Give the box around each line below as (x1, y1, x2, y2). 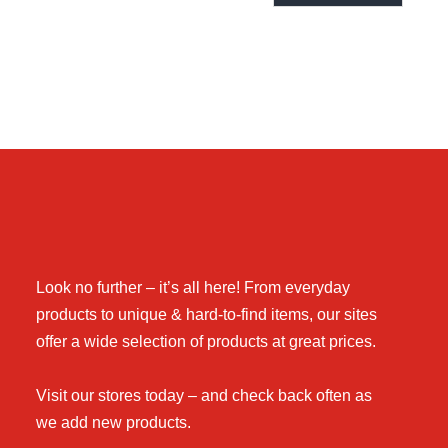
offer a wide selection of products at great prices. (35, 333, 376, 351)
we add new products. (35, 414, 191, 432)
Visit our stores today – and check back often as (35, 387, 372, 405)
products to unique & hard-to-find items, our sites (35, 306, 377, 324)
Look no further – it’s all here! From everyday (35, 279, 350, 297)
